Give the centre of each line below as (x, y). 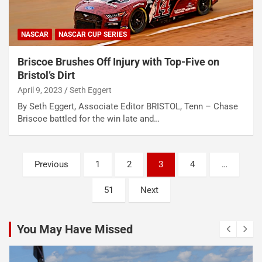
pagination (42, 180)
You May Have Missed (75, 230)
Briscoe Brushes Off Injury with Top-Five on (118, 62)
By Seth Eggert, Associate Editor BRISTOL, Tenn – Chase (128, 107)
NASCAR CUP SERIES (93, 35)
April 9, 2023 (40, 90)
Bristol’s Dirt (46, 75)
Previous (51, 165)
